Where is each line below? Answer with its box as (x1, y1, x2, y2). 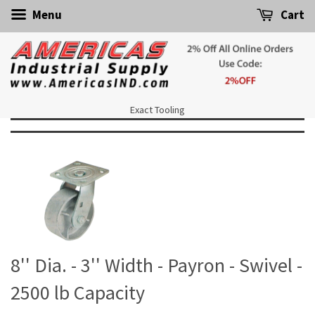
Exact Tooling (130, 103, 185, 116)
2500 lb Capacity (11, 280, 145, 305)
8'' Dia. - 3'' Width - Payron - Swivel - (11, 252, 302, 278)
